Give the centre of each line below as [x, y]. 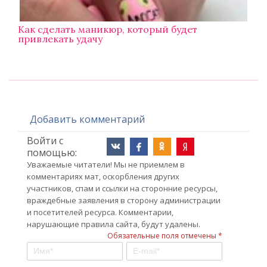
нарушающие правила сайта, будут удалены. [114, 224]
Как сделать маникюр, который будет [108, 30]
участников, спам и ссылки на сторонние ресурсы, [122, 189]
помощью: [52, 153]
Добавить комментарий [87, 119]
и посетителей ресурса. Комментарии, [100, 212]
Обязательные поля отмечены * [165, 236]
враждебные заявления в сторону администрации [124, 201]
